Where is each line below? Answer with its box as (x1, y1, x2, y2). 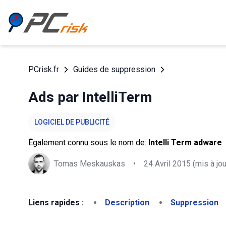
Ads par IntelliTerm (28, 89, 152, 105)
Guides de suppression (73, 65, 155, 74)
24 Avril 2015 (144, 158, 191, 168)
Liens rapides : (28, 198, 84, 207)
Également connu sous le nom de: (28, 138, 148, 147)
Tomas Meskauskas (54, 158, 125, 168)
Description (105, 198, 149, 207)
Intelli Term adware (148, 138, 222, 147)
